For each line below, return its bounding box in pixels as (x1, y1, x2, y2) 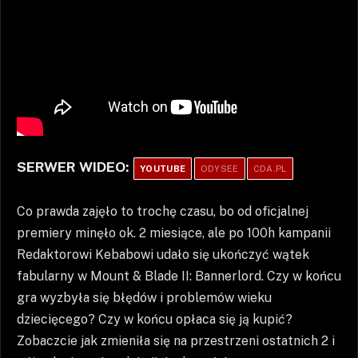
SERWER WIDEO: (17, 157, 133, 175)
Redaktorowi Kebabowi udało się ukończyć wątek (17, 247, 309, 263)
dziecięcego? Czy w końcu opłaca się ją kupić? (17, 312, 292, 328)
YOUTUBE (140, 163, 186, 173)
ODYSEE (200, 163, 239, 173)
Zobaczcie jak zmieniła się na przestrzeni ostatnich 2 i (17, 333, 335, 349)
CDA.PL (253, 163, 287, 173)
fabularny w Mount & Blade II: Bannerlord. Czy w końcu (17, 268, 341, 284)
